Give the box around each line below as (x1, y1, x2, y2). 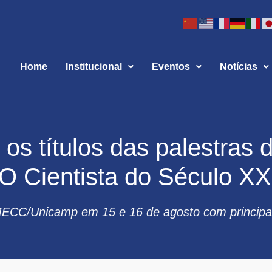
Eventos (151, 61, 190, 72)
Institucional (65, 61, 122, 72)
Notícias (219, 61, 257, 72)
